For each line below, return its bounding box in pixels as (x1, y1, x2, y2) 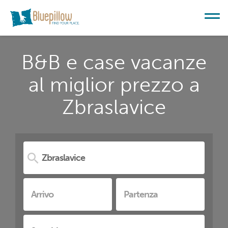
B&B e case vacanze (21, 50, 207, 74)
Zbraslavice (62, 95, 166, 119)
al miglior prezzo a (28, 72, 200, 97)
